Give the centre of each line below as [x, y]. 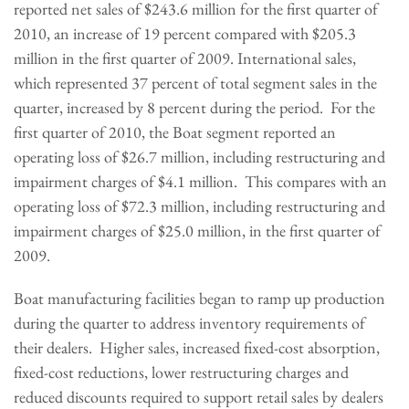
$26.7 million [163, 157]
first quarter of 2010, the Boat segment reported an [175, 132]
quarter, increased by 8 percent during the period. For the [194, 107]
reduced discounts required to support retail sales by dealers [199, 397]
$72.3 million [163, 206]
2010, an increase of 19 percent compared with [163, 33]
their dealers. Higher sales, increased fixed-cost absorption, [197, 347]
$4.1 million [196, 181]
